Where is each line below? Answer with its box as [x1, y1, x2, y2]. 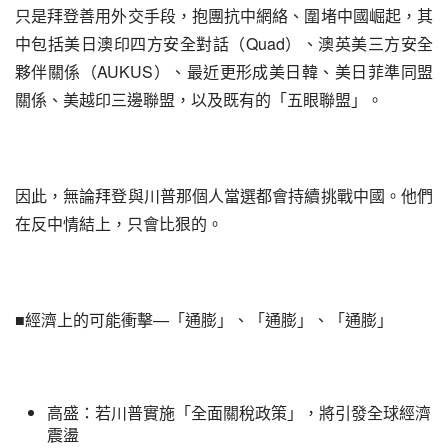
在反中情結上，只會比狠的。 [15, 212, 223, 235]
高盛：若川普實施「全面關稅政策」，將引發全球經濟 [47, 401, 431, 424]
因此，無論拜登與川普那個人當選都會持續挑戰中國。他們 [15, 184, 433, 207]
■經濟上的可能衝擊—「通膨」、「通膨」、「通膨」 [15, 308, 393, 331]
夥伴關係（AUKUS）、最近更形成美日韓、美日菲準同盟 [15, 60, 433, 83]
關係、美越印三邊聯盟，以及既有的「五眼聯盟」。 [15, 88, 383, 111]
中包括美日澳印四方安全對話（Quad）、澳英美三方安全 [15, 32, 433, 55]
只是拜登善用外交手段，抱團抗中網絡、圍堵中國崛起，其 [15, 4, 433, 27]
